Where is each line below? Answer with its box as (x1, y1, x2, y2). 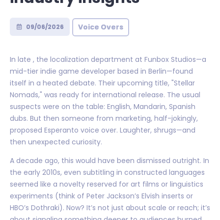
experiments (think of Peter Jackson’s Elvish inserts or (10, 191, 193, 201)
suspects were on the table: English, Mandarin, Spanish (10, 101, 195, 111)
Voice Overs (78, 22, 123, 32)
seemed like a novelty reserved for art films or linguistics (10, 179, 203, 189)
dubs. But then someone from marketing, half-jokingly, (10, 113, 198, 123)
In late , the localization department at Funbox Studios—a (10, 54, 206, 64)
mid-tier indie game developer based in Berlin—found (10, 66, 193, 76)
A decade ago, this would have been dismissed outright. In (10, 155, 209, 165)
